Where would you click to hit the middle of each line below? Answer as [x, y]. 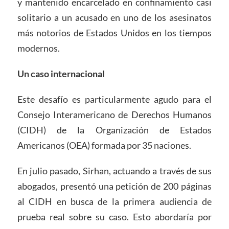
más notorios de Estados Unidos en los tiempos [114, 33]
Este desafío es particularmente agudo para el [114, 99]
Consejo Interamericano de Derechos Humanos [114, 114]
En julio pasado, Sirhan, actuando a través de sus [114, 170]
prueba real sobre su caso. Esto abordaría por [114, 216]
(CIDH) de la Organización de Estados [114, 130]
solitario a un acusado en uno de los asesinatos [114, 18]
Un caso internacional [61, 74]
